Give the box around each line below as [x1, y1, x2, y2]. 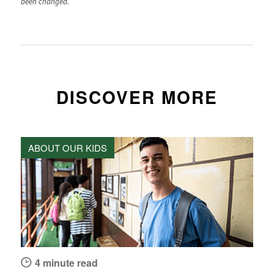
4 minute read [34, 255, 98, 270]
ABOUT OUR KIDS [28, 141, 107, 154]
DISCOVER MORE [56, 84, 218, 109]
